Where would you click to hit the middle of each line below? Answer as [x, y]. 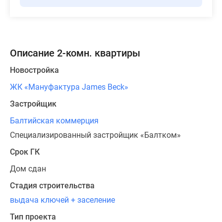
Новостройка [34, 70]
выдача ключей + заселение [62, 200]
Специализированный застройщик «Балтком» [95, 135]
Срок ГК [25, 152]
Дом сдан [28, 169]
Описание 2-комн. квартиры [75, 53]
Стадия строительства [52, 186]
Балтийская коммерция [54, 121]
